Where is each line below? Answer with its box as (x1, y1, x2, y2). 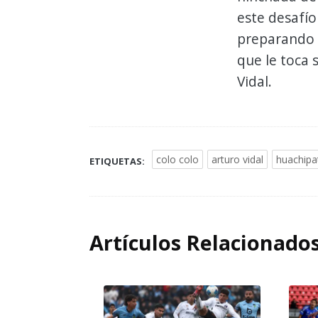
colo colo (156, 153, 199, 167)
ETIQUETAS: (89, 155, 145, 168)
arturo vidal (212, 153, 263, 167)
